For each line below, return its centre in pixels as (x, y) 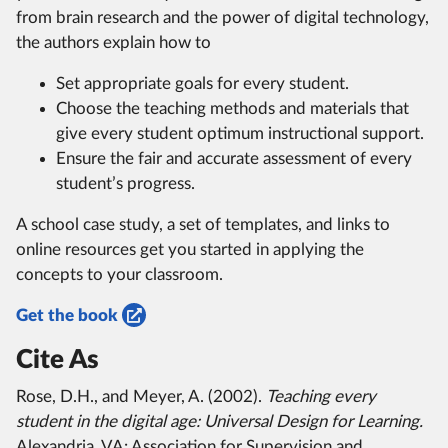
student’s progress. (125, 183)
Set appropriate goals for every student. (202, 83)
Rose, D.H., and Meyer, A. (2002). (141, 396)
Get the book (67, 315)
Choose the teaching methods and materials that (232, 108)
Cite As (57, 359)
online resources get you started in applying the (190, 249)
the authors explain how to (113, 42)
